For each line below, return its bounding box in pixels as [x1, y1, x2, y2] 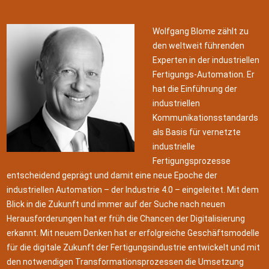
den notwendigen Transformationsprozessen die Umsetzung [7, 257, 244, 267]
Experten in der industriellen [153, 55, 259, 65]
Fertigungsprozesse [153, 156, 231, 166]
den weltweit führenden [153, 41, 244, 51]
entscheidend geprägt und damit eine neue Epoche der [7, 171, 218, 181]
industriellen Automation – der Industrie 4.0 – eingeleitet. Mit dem [7, 185, 259, 195]
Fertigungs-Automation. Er [153, 70, 255, 80]
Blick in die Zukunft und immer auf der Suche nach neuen [7, 199, 226, 210]
